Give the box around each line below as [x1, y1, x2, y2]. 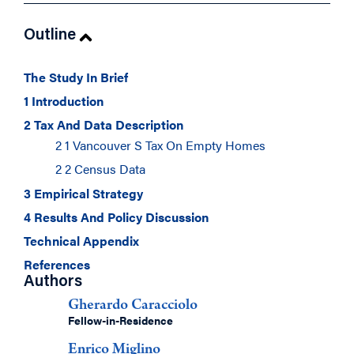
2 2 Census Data [55, 160, 145, 178]
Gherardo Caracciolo [68, 298, 198, 314]
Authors [24, 274, 82, 290]
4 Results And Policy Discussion [24, 208, 209, 226]
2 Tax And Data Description [24, 115, 183, 134]
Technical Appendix [24, 232, 139, 250]
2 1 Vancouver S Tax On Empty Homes [55, 136, 265, 154]
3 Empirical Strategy [24, 184, 143, 202]
